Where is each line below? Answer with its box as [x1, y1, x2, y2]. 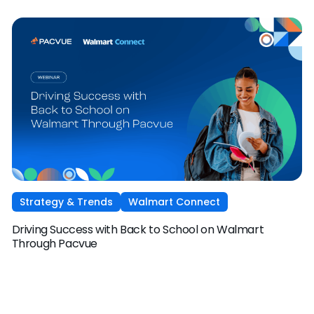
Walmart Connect [128, 195, 220, 210]
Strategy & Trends [19, 195, 113, 210]
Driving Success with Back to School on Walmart [11, 221, 264, 238]
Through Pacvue [11, 235, 98, 252]
